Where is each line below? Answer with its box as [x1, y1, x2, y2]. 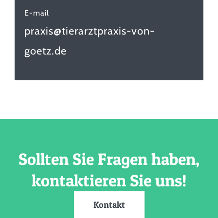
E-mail [24, 8, 49, 18]
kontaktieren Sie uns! [32, 170, 186, 191]
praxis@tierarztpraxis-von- [24, 24, 155, 37]
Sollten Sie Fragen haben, [18, 149, 200, 169]
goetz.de [24, 44, 67, 57]
